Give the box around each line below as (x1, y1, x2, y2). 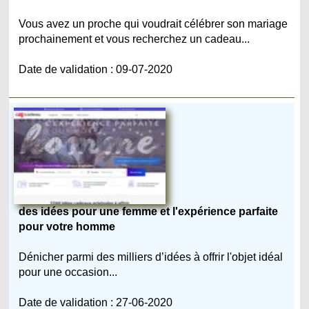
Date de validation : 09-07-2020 (19, 63, 173, 75)
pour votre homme (19, 220, 116, 232)
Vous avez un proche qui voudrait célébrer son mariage (19, 17, 288, 30)
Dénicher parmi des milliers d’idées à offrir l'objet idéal (19, 250, 283, 263)
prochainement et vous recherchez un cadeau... (19, 32, 250, 45)
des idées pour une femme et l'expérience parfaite (19, 205, 279, 217)
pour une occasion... (19, 266, 118, 278)
